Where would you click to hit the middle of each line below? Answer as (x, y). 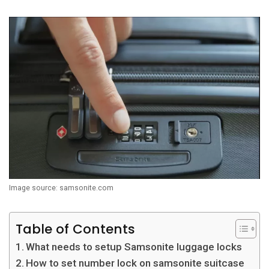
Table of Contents (75, 229)
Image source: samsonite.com (61, 188)
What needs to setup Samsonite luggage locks (134, 246)
